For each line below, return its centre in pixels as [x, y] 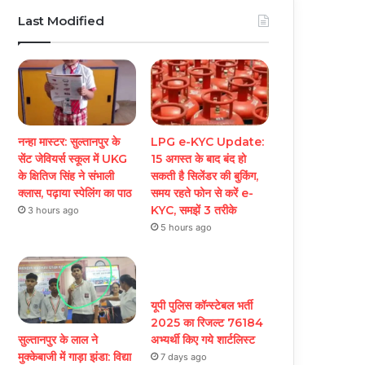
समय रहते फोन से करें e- [202, 193]
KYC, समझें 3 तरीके [194, 211]
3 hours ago [54, 211]
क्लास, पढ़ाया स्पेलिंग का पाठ [75, 193]
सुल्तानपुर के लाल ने [58, 340]
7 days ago [184, 357]
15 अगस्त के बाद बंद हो [199, 159]
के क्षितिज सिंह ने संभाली [66, 176]
